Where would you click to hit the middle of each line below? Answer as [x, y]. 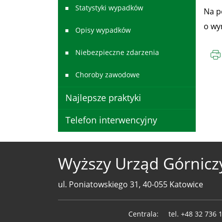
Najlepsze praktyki [103, 98]
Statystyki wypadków [109, 8]
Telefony [77, 205]
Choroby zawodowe [108, 75]
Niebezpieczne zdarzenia [117, 52]
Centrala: [143, 214]
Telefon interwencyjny [111, 120]
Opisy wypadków [103, 30]
